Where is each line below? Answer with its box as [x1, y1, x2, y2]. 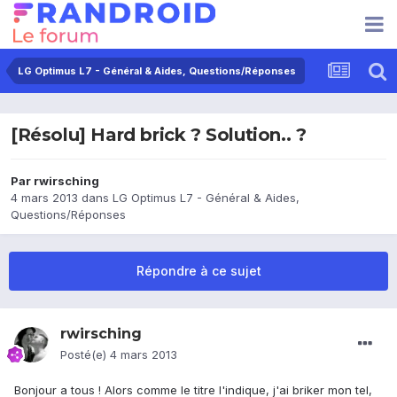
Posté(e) [60, 347, 110, 362]
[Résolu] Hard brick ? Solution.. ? [11, 124, 307, 146]
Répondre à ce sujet [136, 263, 261, 279]
